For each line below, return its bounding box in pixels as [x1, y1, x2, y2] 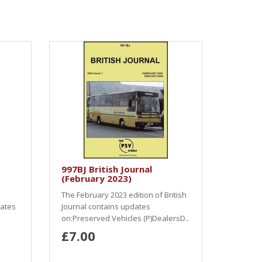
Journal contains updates [61, 201, 150, 212]
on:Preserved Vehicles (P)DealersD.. [61, 213, 189, 223]
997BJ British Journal [61, 163, 152, 175]
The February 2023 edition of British [61, 189, 187, 200]
